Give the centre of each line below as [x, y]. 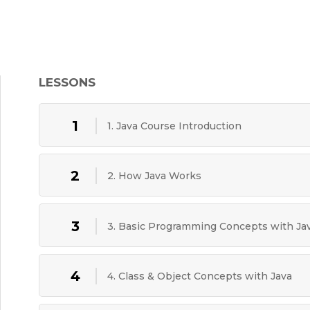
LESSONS [67, 82]
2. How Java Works [154, 176]
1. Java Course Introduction [174, 126]
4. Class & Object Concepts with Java [199, 276]
